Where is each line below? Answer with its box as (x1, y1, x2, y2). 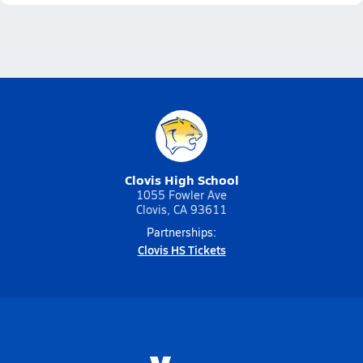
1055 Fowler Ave (136, 187, 227, 203)
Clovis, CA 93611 (136, 202, 227, 217)
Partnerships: (147, 224, 216, 240)
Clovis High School (124, 170, 239, 189)
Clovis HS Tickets (137, 241, 226, 258)
